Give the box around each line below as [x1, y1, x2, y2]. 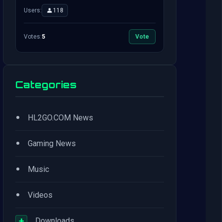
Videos [28, 190, 53, 200]
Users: [24, 7, 42, 14]
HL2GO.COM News [28, 113, 93, 122]
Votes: [24, 33, 42, 40]
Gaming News [28, 139, 76, 148]
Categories [15, 79, 76, 91]
